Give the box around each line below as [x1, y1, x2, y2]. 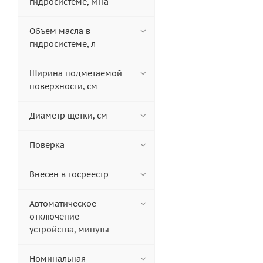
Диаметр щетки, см [29, 110, 107, 122]
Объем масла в [29, 26, 90, 37]
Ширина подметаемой [29, 68, 122, 79]
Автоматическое [29, 198, 96, 210]
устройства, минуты [29, 224, 109, 235]
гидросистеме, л [29, 39, 96, 50]
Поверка [29, 140, 65, 151]
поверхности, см [29, 81, 97, 92]
